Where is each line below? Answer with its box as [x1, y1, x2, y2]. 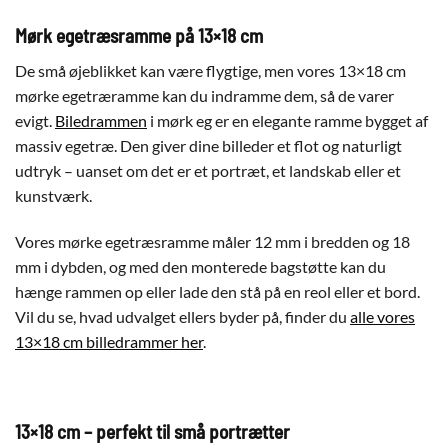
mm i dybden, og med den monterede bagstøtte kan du [15, 256, 386, 276]
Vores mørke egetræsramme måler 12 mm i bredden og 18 [15, 231, 410, 251]
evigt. [15, 110, 55, 130]
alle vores [350, 306, 415, 326]
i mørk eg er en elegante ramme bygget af [147, 110, 428, 130]
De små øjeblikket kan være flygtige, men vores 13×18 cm [15, 60, 406, 80]
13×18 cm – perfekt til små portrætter [15, 420, 290, 444]
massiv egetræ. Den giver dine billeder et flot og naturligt [15, 135, 402, 155]
